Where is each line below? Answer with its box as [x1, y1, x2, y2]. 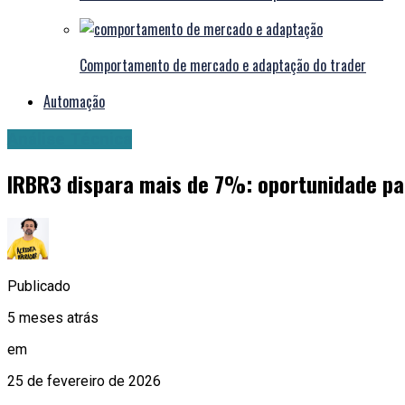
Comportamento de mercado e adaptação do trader [80, 54, 366, 77]
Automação [43, 90, 105, 113]
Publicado [7, 277, 71, 295]
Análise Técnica [7, 129, 132, 150]
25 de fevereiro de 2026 [7, 372, 161, 390]
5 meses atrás [7, 308, 99, 326]
